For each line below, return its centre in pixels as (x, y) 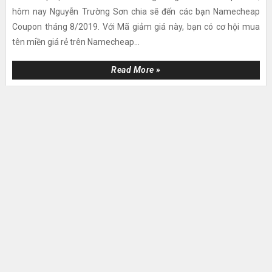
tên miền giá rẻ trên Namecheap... (76, 42)
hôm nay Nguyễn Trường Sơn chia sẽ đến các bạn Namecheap (136, 11)
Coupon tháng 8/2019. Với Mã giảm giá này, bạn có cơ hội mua (136, 26)
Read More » (136, 70)
